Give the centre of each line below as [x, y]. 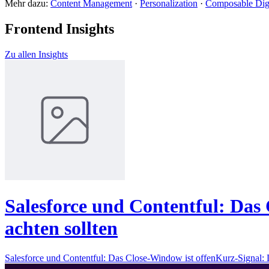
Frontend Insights [59, 29]
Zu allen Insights [36, 54]
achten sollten [61, 228]
